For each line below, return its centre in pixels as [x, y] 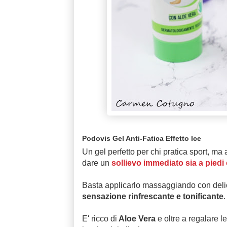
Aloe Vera [137, 218]
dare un [97, 163]
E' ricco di [99, 218]
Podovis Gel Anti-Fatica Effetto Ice [141, 138]
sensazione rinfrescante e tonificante [153, 196]
